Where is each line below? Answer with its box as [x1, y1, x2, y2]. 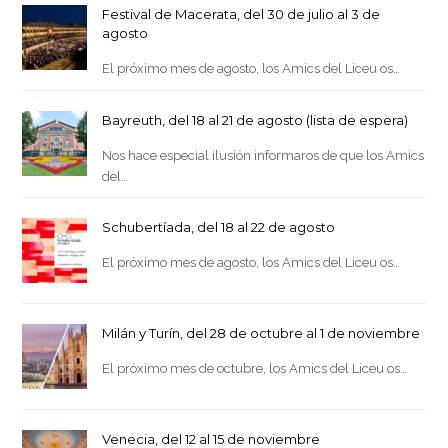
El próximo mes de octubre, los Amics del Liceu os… [102, 360, 408, 376]
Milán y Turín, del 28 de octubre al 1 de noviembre [102, 324, 421, 341]
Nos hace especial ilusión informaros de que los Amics [102, 147, 425, 163]
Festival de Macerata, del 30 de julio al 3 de [102, 5, 381, 22]
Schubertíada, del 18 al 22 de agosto [102, 218, 336, 235]
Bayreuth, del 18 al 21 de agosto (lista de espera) [102, 111, 409, 128]
